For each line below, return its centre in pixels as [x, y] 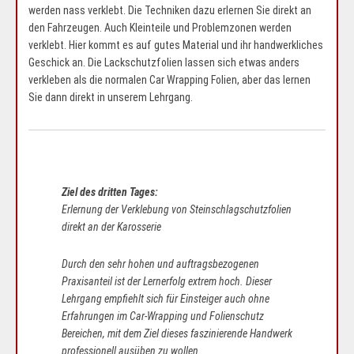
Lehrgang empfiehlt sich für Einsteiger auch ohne [166, 299]
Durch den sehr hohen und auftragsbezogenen [160, 264]
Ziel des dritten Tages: [110, 192]
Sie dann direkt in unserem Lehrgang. [111, 98]
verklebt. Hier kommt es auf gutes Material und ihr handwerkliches [176, 45]
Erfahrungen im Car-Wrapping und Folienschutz [163, 316]
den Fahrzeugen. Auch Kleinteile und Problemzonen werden [160, 28]
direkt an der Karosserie [111, 227]
